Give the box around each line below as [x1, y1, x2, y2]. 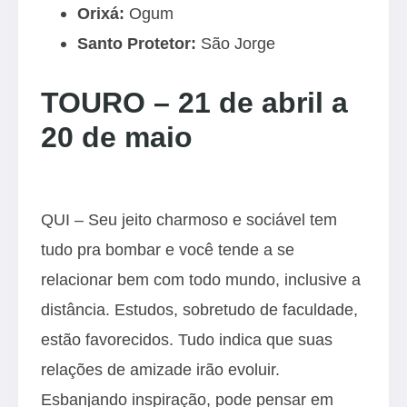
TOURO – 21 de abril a [41, 86, 348, 119]
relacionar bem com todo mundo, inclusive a [41, 270, 361, 289]
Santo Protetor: [77, 34, 196, 53]
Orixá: [77, 4, 124, 23]
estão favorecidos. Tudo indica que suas [41, 330, 333, 349]
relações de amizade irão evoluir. [41, 360, 280, 379]
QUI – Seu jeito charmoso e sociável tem [41, 210, 337, 229]
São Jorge [196, 34, 275, 53]
